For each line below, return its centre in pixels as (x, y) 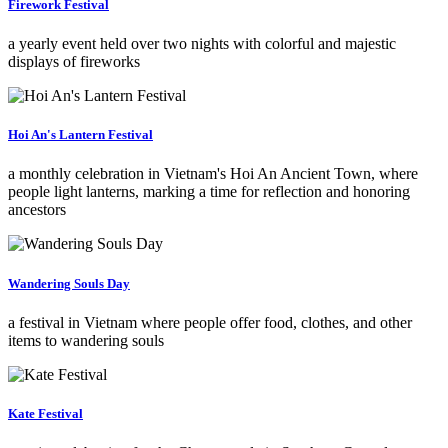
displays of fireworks (74, 62)
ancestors (37, 210)
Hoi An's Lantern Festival (80, 135)
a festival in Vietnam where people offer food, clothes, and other (210, 322)
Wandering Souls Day (69, 283)
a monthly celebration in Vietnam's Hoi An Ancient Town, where (213, 174)
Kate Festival (45, 413)
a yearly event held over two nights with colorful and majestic (202, 44)
